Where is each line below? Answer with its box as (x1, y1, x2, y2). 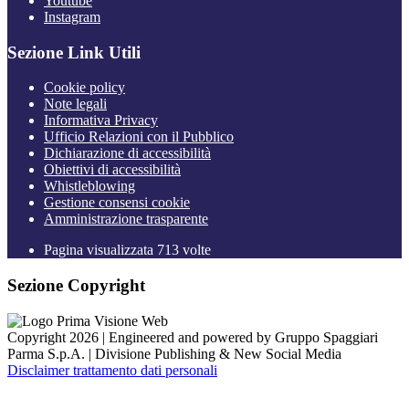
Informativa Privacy (44, 112, 158, 129)
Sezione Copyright (7, 276, 145, 296)
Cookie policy (44, 79, 125, 96)
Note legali (44, 96, 107, 112)
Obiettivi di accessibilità (44, 162, 181, 178)
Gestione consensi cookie (44, 194, 190, 211)
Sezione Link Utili (7, 42, 141, 62)
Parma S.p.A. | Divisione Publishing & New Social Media (7, 345, 341, 362)
